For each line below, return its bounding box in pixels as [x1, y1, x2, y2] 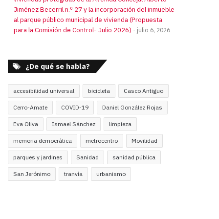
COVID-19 [61, 104, 89, 111]
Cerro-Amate [13, 104, 48, 111]
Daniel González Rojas [102, 104, 163, 111]
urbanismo [96, 170, 126, 177]
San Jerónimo [13, 170, 51, 177]
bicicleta [88, 87, 110, 94]
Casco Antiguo [124, 87, 164, 94]
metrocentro [86, 137, 118, 144]
